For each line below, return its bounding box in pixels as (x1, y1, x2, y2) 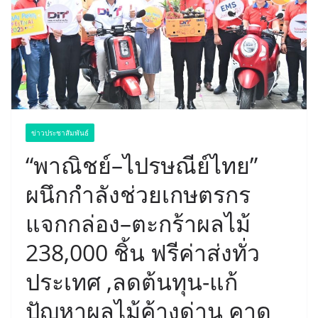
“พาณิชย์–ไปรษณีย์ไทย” (26, 150, 258, 181)
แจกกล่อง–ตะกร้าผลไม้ (26, 208, 251, 239)
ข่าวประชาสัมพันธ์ (31, 128, 89, 138)
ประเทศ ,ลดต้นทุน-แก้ (26, 266, 238, 297)
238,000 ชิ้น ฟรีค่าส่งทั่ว (26, 237, 260, 268)
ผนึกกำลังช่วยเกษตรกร (26, 179, 251, 210)
